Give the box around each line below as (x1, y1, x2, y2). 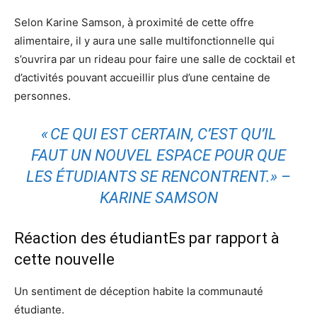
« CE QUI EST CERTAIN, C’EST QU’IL (40, 125, 277, 143)
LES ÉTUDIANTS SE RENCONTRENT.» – (26, 167, 291, 185)
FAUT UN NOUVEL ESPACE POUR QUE (31, 146, 286, 164)
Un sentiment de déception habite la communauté (14, 284, 263, 298)
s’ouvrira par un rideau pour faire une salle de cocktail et (14, 52, 295, 66)
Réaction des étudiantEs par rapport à (14, 229, 279, 247)
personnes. (14, 88, 71, 103)
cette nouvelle (14, 250, 115, 268)
